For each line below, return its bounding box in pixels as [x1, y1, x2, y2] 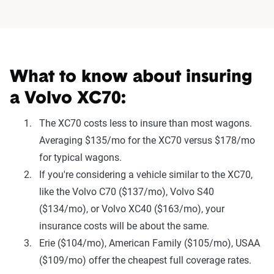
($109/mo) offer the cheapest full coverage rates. [39, 254, 251, 266]
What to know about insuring [10, 68, 253, 86]
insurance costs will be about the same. [39, 220, 209, 232]
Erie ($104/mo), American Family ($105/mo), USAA [39, 237, 260, 249]
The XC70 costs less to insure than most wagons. [39, 117, 252, 129]
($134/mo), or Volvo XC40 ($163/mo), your [39, 202, 224, 215]
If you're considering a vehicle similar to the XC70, [39, 168, 253, 180]
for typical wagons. [39, 151, 122, 163]
